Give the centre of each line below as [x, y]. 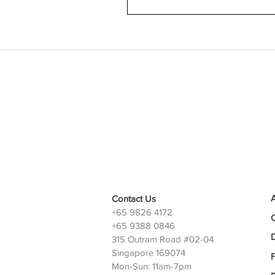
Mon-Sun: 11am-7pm [152, 266]
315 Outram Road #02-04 [163, 239]
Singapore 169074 [149, 253]
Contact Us [134, 199]
